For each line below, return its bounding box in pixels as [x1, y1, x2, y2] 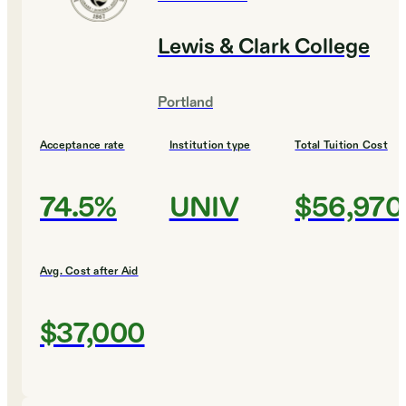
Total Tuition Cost [295, 138, 388, 153]
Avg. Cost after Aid [40, 264, 139, 279]
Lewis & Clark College [158, 33, 370, 63]
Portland [158, 93, 213, 113]
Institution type [169, 138, 251, 153]
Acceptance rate [40, 138, 125, 153]
